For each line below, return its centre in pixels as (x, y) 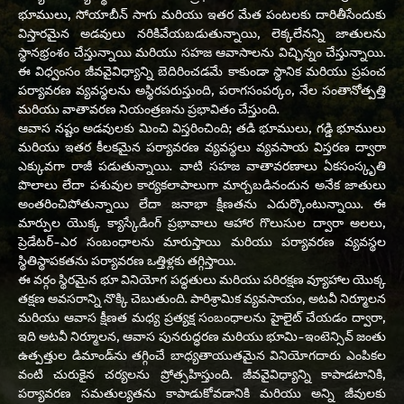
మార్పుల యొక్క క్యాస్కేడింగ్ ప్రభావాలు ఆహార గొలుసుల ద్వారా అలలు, (202, 222)
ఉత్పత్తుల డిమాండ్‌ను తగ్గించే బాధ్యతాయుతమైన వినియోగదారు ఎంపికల (202, 355)
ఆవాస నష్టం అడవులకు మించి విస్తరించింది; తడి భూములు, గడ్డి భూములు (202, 128)
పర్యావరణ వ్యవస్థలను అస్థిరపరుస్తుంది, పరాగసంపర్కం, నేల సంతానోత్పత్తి (202, 90)
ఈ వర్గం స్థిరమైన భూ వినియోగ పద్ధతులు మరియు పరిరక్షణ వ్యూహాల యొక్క (202, 279)
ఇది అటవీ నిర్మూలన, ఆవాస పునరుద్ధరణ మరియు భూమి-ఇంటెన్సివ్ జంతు (202, 336)
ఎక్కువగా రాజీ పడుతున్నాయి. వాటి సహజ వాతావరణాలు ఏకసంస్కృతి (202, 165)
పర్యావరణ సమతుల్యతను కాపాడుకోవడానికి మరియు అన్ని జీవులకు (202, 393)
